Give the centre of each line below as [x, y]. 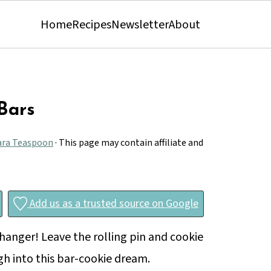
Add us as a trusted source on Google [113, 204]
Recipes [92, 25]
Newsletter [140, 25]
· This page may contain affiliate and [128, 143]
